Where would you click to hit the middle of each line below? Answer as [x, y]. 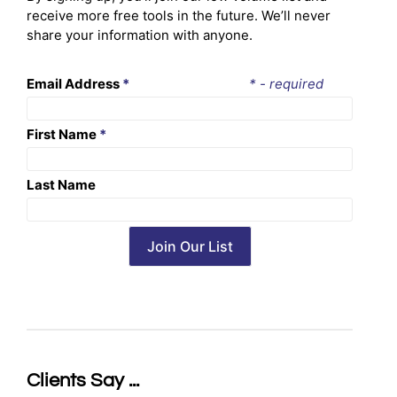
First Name [63, 134]
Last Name [61, 184]
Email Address [74, 83]
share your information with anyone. [140, 35]
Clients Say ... [83, 380]
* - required [286, 83]
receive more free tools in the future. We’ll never [179, 16]
